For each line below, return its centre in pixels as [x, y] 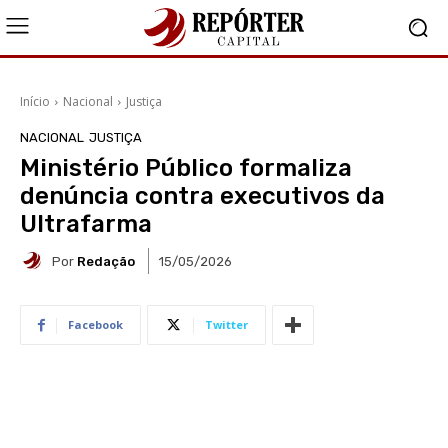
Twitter [226, 324]
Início [35, 101]
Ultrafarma [86, 224]
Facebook [95, 324]
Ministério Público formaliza [186, 168]
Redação [106, 261]
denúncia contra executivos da [202, 196]
